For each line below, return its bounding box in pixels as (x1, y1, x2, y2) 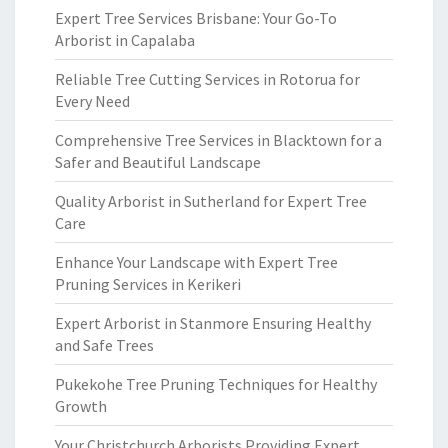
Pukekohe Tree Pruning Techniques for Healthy (55, 374, 377, 394)
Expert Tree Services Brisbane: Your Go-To (55, 8, 337, 28)
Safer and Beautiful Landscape (55, 152, 261, 172)
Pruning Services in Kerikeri (55, 274, 241, 294)
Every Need (55, 91, 130, 111)
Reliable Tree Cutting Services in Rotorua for (55, 69, 360, 89)
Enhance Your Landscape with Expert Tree (55, 252, 338, 272)
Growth (55, 396, 107, 416)
